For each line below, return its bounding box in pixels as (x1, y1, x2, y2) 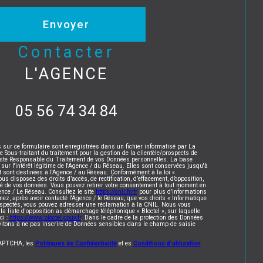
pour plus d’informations (137, 188, 207, 195)
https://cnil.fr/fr (95, 188, 137, 195)
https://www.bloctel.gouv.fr (9, 214, 81, 221)
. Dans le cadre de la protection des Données (80, 214, 203, 221)
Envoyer (43, 18, 90, 31)
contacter (31, 43, 116, 62)
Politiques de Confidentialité (35, 240, 117, 247)
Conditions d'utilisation (133, 240, 201, 247)
